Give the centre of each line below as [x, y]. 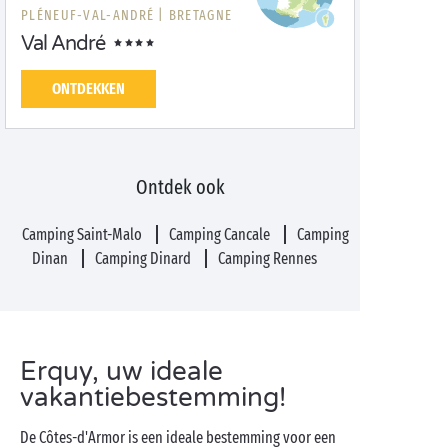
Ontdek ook [180, 187]
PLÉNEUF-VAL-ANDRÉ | [93, 15]
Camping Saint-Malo [83, 234]
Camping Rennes [268, 258]
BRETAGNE [200, 15]
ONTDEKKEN [88, 88]
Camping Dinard [144, 258]
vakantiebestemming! [153, 397]
